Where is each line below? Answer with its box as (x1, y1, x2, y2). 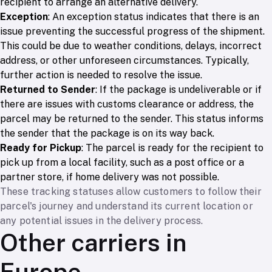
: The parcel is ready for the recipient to (81, 142, 263, 154)
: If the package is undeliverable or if (95, 84, 262, 96)
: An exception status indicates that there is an (48, 11, 259, 23)
